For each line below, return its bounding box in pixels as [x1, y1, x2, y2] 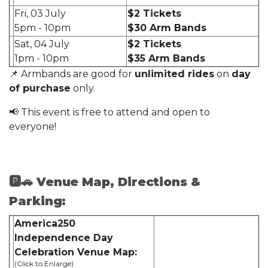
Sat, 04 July [14, 38, 69, 50]
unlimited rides [135, 68, 214, 80]
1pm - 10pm [14, 52, 69, 64]
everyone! [9, 120, 56, 132]
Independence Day [14, 232, 113, 243]
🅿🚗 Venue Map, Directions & [9, 174, 200, 189]
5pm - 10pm [14, 22, 71, 33]
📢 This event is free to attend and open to [9, 106, 210, 118]
